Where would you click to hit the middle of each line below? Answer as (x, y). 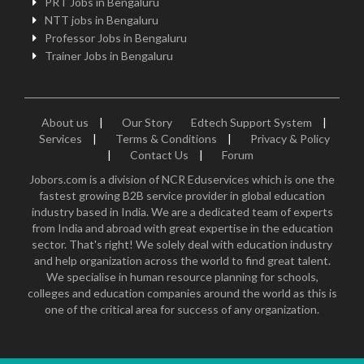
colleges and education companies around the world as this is (182, 292)
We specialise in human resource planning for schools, (182, 276)
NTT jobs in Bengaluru (102, 19)
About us (65, 122)
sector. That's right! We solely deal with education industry (182, 244)
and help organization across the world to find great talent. (182, 260)
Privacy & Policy (290, 138)
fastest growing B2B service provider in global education (182, 195)
